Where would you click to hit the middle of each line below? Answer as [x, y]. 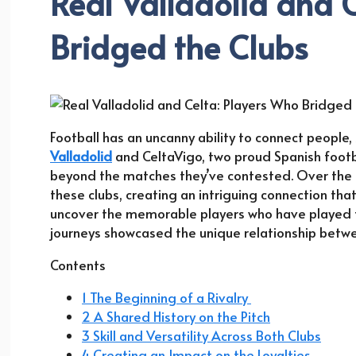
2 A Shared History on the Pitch [176, 317]
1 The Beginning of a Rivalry [166, 298]
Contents [78, 265]
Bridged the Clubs [179, 47]
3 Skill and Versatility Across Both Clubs [201, 336]
